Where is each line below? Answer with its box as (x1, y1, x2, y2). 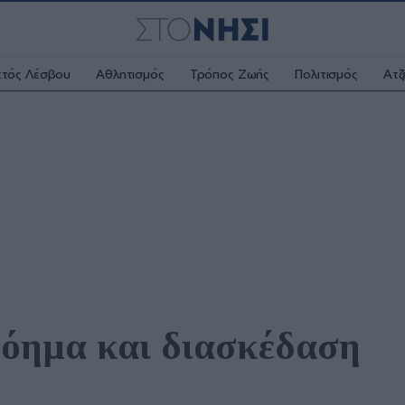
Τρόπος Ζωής (189, 66, 270, 81)
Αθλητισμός (96, 66, 165, 81)
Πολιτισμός (295, 66, 358, 81)
